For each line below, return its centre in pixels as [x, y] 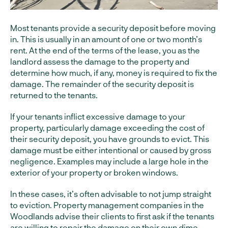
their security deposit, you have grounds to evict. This [110, 139]
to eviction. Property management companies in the [107, 205]
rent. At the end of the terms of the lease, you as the [105, 50]
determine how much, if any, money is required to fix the [114, 73]
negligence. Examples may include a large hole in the [109, 161]
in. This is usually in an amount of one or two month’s [106, 39]
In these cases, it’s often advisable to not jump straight [111, 194]
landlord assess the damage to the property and [100, 62]
